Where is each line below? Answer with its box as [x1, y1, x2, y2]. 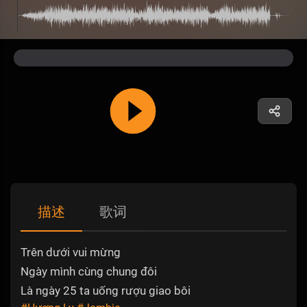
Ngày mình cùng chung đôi [21, 265, 157, 279]
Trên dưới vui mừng [21, 245, 121, 260]
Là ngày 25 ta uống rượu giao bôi [21, 284, 191, 298]
